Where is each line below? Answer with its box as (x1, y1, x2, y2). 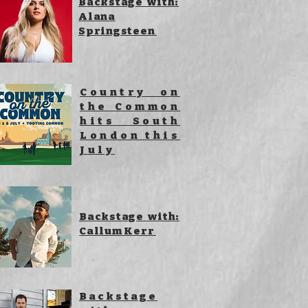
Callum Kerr (79, 225, 156, 238)
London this (80, 129, 180, 142)
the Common (80, 100, 180, 113)
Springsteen (78, 25, 157, 38)
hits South (80, 115, 180, 128)
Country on (80, 86, 180, 99)
